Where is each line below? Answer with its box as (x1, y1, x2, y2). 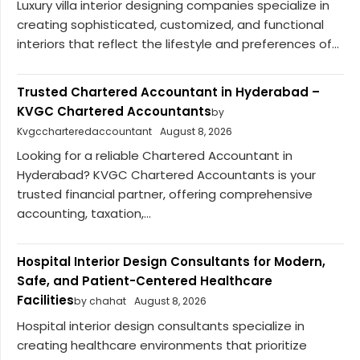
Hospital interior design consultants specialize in (17, 317, 305, 334)
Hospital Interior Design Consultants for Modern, (17, 253, 325, 271)
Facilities (17, 292, 74, 309)
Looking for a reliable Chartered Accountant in (17, 147, 292, 165)
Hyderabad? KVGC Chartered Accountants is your (17, 166, 316, 184)
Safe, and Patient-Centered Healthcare (17, 272, 272, 290)
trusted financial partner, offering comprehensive (17, 186, 313, 203)
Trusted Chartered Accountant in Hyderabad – (17, 83, 320, 100)
